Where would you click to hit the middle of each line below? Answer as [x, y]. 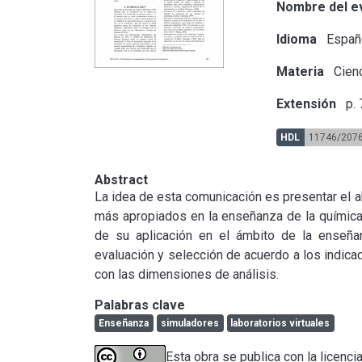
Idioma [297, 39]
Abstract [121, 179]
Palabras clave [140, 305]
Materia [301, 71]
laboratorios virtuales [280, 323]
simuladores [189, 323]
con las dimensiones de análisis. [187, 274]
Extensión [307, 103]
